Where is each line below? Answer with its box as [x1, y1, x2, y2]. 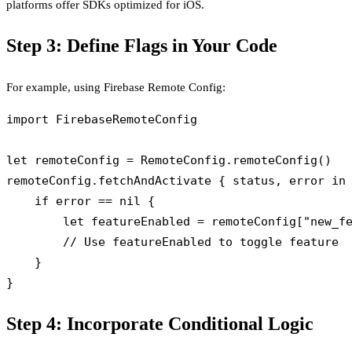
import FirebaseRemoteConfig [6, 112, 197, 126]
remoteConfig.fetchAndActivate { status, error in [6, 174, 346, 188]
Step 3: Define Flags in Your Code [6, 35, 277, 56]
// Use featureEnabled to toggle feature [6, 235, 339, 249]
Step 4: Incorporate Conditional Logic [6, 313, 313, 334]
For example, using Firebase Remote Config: [6, 81, 225, 93]
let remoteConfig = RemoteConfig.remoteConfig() [6, 153, 332, 167]
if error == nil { [6, 194, 155, 208]
